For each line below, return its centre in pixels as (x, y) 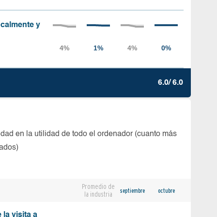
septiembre (132, 190)
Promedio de (98, 186)
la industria (98, 194)
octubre (166, 190)
